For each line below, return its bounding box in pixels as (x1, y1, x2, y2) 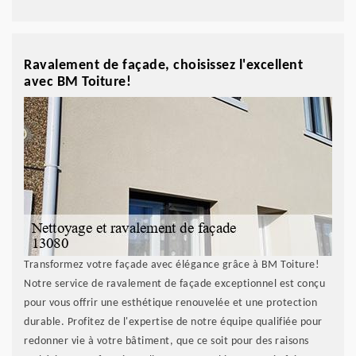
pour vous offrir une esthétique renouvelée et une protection (24, 297, 317, 310)
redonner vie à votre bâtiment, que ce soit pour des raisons (24, 335, 309, 348)
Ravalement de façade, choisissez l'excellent (24, 58, 303, 74)
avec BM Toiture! (24, 75, 131, 91)
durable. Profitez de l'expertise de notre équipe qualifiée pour (24, 316, 323, 329)
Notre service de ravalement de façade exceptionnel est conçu (24, 278, 325, 291)
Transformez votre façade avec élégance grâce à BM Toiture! (24, 259, 319, 272)
